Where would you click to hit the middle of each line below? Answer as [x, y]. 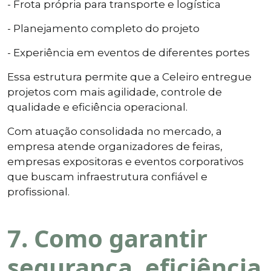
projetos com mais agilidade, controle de [115, 92]
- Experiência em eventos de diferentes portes [129, 52]
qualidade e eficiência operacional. [97, 107]
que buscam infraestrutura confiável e [107, 176]
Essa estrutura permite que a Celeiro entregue [129, 77]
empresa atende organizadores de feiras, [115, 146]
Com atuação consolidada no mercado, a [115, 131]
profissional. [38, 191]
